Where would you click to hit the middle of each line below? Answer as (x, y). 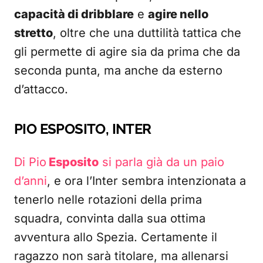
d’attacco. (41, 89)
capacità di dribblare (74, 14)
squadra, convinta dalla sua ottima (110, 218)
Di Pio (30, 162)
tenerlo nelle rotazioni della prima (108, 200)
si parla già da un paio (161, 162)
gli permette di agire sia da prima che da (127, 52)
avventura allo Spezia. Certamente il (116, 237)
